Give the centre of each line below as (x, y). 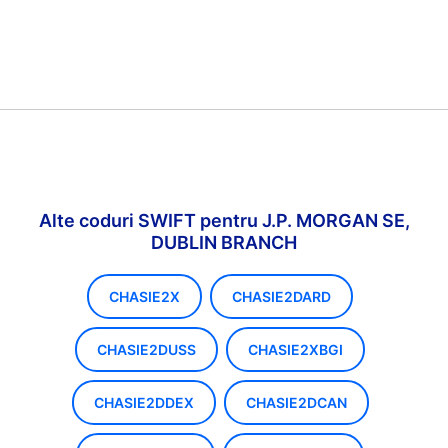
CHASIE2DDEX (143, 402)
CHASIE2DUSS (146, 349)
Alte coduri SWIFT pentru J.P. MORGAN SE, (224, 220)
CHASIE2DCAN (296, 402)
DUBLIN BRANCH (224, 242)
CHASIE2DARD (281, 296)
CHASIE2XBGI (295, 349)
